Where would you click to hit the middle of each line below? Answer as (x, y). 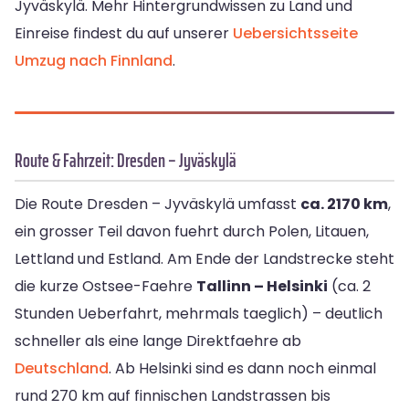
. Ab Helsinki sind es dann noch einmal (242, 369)
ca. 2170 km (344, 204)
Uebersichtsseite (295, 34)
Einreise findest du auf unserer (124, 34)
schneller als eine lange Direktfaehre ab (158, 341)
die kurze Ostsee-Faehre (105, 287)
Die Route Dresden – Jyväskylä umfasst (157, 204)
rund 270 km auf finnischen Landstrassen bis (173, 396)
